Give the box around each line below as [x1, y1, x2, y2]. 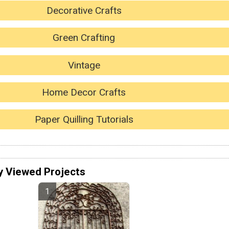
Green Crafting [53, 32, 115, 44]
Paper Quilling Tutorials [34, 113, 133, 126]
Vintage [67, 59, 100, 71]
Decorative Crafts [46, 4, 122, 16]
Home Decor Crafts [42, 86, 126, 99]
